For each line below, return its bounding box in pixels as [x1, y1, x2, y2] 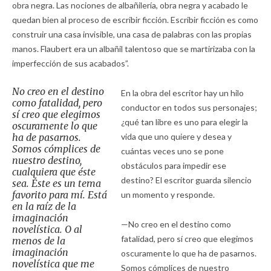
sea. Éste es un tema [12, 177, 101, 189]
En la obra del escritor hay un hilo [120, 87, 244, 98]
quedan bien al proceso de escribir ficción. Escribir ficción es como [12, 14, 258, 25]
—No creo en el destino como [120, 218, 231, 229]
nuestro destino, [12, 154, 82, 166]
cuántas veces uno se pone [120, 145, 224, 156]
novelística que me [12, 257, 94, 270]
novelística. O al [12, 223, 82, 235]
